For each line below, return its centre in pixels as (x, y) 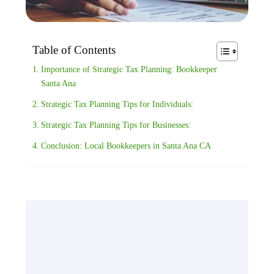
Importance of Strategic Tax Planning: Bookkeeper (129, 69)
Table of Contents (74, 50)
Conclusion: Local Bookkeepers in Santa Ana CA (126, 146)
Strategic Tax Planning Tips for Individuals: (117, 104)
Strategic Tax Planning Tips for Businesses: (116, 125)
